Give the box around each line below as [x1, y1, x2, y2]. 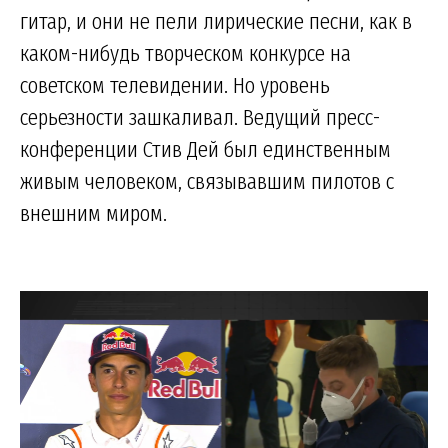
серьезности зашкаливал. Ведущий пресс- [20, 102, 380, 131]
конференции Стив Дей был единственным [20, 134, 391, 163]
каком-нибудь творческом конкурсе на [20, 38, 351, 67]
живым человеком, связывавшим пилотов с [20, 166, 394, 195]
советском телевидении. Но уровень [20, 70, 330, 99]
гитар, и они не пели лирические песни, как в [20, 6, 412, 35]
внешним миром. [20, 198, 167, 227]
